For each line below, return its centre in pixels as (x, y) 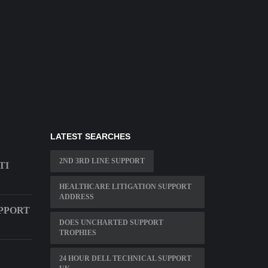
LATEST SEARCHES (90, 137)
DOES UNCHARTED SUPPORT (111, 223)
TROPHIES (77, 233)
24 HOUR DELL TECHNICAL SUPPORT (125, 259)
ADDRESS (76, 197)
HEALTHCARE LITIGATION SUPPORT (125, 187)
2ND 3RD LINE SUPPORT (102, 161)
